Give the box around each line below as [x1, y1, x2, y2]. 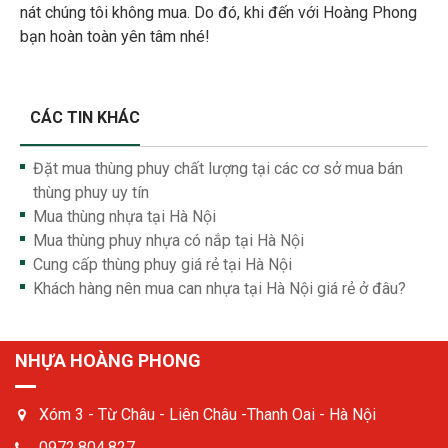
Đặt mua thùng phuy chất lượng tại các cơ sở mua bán [33, 159, 403, 178]
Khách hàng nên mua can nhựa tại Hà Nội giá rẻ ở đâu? [33, 279, 406, 298]
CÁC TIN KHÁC [30, 108, 140, 127]
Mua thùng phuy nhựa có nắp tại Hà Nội [33, 231, 304, 250]
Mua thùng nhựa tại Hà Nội [33, 207, 216, 226]
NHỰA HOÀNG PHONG [15, 350, 201, 371]
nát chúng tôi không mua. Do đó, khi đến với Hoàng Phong [20, 3, 417, 22]
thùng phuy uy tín [33, 183, 149, 202]
